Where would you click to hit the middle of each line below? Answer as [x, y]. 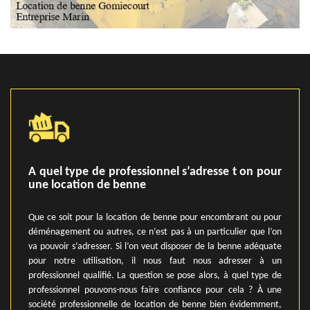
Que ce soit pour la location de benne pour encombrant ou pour [155, 218]
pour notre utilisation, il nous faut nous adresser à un [155, 261]
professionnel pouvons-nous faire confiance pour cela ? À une [155, 290]
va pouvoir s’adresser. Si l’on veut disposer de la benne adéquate [155, 247]
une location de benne [87, 185]
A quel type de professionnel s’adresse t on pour [155, 172]
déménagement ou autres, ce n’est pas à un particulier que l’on [155, 232]
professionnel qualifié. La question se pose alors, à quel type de [155, 276]
